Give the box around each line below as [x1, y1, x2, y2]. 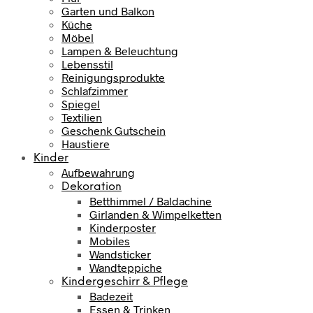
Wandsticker [89, 247, 151, 261]
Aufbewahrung [61, 166, 135, 180]
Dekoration [61, 181, 122, 194]
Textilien [61, 110, 102, 124]
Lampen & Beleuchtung [61, 44, 178, 58]
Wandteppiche [89, 261, 162, 275]
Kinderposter [89, 221, 156, 235]
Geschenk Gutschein [61, 124, 166, 138]
